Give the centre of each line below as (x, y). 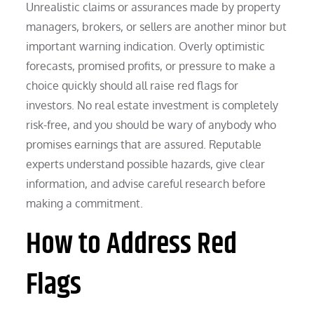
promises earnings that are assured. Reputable (144, 144)
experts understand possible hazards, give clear (146, 164)
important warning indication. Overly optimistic (146, 46)
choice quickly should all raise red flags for (132, 85)
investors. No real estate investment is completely (152, 105)
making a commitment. (85, 203)
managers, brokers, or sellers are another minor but (157, 26)
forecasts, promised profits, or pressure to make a (151, 66)
